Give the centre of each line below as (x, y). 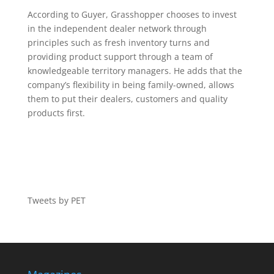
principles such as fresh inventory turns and (118, 43)
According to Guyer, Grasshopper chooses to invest (132, 15)
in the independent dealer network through (117, 29)
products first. (56, 113)
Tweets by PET (56, 201)
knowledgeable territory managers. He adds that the (135, 71)
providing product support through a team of (120, 57)
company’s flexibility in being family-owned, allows (131, 85)
